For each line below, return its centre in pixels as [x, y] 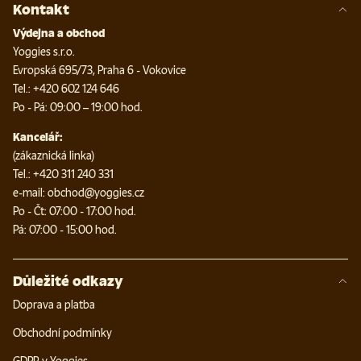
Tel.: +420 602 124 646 [69, 89]
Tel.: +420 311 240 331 [66, 174]
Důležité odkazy [68, 281]
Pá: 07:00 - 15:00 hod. [65, 230]
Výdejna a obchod [62, 33]
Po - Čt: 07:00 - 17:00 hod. [75, 211]
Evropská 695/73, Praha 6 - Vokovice [103, 70]
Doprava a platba [54, 305]
